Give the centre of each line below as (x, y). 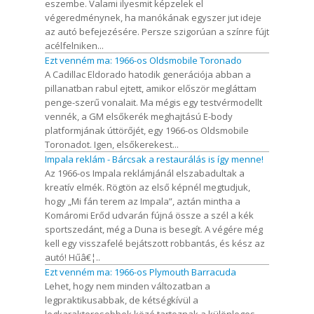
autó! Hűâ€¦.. (73, 257)
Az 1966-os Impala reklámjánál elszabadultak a (145, 173)
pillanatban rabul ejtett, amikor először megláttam (151, 88)
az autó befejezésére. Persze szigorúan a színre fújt (157, 31)
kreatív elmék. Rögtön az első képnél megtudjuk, (148, 187)
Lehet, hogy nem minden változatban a (128, 286)
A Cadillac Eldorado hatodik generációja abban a (148, 74)
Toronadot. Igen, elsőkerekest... (112, 144)
